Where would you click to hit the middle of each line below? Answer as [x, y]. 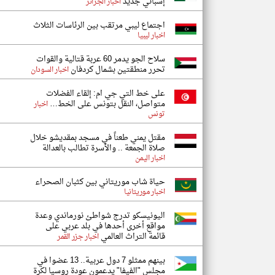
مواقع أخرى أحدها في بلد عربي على [105, 226]
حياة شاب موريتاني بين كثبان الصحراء [100, 182]
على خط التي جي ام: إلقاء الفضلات [106, 94]
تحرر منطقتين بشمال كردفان [117, 70]
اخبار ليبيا [151, 36]
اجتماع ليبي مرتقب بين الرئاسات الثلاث [99, 25]
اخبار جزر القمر [78, 237]
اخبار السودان [50, 70]
